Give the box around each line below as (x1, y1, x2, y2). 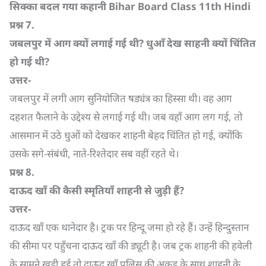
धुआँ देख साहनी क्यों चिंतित (146, 36, 256, 50)
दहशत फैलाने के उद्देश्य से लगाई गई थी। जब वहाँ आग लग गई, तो (9, 110, 242, 123)
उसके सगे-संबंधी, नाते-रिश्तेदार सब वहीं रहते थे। (9, 147, 179, 160)
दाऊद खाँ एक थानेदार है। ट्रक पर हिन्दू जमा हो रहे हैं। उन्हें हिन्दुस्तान (9, 220, 249, 234)
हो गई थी (9, 55, 45, 68)
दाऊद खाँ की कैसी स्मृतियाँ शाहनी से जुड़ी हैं (9, 183, 179, 197)
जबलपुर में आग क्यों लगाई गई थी (9, 36, 139, 50)
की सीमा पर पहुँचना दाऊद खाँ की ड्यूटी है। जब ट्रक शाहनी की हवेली (9, 239, 252, 252)
